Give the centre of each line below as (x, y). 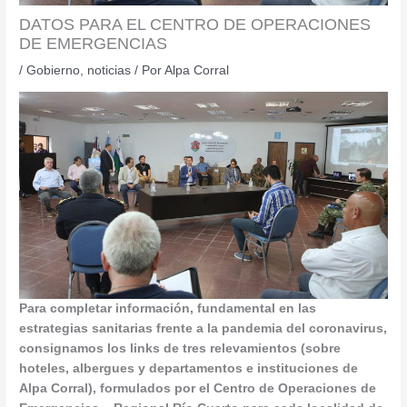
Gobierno (54, 70)
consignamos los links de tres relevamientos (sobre (180, 348)
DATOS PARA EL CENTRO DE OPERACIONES (195, 24)
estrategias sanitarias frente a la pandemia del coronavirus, (203, 328)
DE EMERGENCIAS (94, 43)
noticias (109, 70)
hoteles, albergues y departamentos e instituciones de (189, 368)
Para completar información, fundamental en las (168, 308)
